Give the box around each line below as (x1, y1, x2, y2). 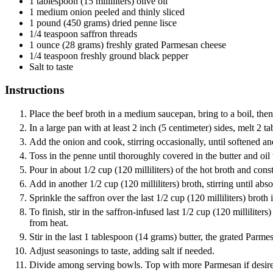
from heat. (29, 217, 68, 228)
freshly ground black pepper (80, 50, 188, 61)
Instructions (5, 83, 64, 97)
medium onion (37, 6, 92, 17)
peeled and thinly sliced (94, 6, 185, 17)
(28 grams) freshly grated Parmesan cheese (62, 39, 226, 50)
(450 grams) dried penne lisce (63, 17, 177, 28)
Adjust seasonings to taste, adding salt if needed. (29, 245, 214, 256)
